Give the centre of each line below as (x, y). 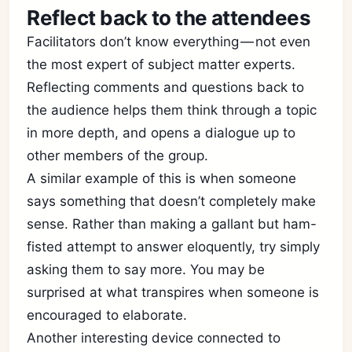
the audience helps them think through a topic (172, 110)
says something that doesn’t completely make (172, 201)
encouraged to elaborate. (107, 315)
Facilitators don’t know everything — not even (169, 42)
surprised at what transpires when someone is (173, 292)
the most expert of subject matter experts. (161, 64)
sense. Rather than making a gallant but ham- (172, 224)
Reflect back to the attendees (169, 18)
